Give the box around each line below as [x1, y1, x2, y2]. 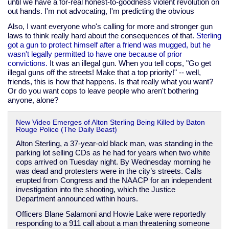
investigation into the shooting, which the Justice [15, 186, 175, 194]
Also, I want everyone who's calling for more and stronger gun [8, 22, 213, 31]
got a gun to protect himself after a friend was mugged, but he [8, 40, 211, 49]
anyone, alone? [8, 96, 58, 104]
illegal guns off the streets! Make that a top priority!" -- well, [8, 68, 201, 77]
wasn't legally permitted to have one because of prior [8, 50, 182, 58]
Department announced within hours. [15, 195, 138, 203]
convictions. [8, 59, 48, 67]
